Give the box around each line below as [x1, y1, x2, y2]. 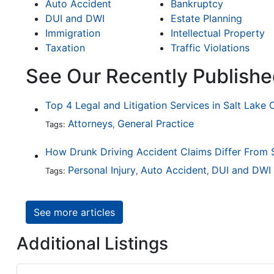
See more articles [34, 206, 115, 219]
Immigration [45, 27, 100, 40]
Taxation [45, 42, 85, 54]
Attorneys [68, 117, 113, 130]
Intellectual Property [170, 27, 265, 40]
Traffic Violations [170, 42, 250, 54]
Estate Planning [170, 12, 242, 25]
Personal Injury [68, 164, 136, 177]
